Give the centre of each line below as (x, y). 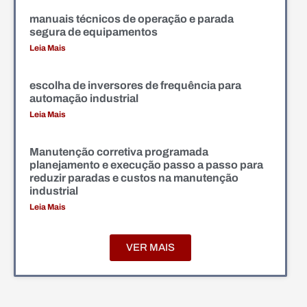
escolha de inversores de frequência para (135, 85)
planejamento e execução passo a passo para (146, 164)
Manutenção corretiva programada (119, 151)
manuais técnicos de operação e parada (132, 19)
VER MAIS (150, 247)
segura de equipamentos (94, 32)
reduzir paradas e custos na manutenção (134, 177)
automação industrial (84, 98)
